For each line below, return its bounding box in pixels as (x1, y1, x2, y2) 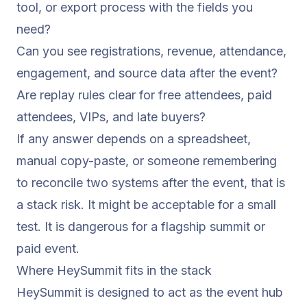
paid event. (16, 241, 79, 256)
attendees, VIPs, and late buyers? (16, 109, 206, 124)
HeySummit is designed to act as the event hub (16, 284, 283, 299)
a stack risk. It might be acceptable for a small (16, 197, 276, 212)
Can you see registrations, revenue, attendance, (16, 43, 286, 58)
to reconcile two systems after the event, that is (16, 175, 285, 190)
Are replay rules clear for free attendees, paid (16, 87, 272, 102)
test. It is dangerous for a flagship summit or (16, 219, 265, 234)
